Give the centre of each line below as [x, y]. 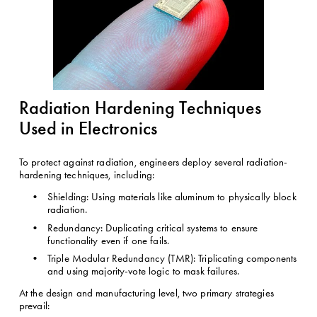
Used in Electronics [88, 128]
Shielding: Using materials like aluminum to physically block [172, 197]
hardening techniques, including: [87, 175]
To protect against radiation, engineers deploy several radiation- [153, 162]
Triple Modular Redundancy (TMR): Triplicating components [172, 259]
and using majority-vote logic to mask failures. [143, 271]
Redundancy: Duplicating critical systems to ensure [152, 227]
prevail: [34, 306]
